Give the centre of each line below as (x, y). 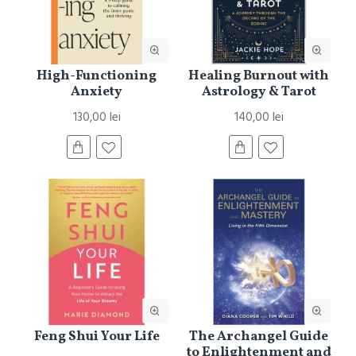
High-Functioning (97, 76)
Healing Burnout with (259, 76)
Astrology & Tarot (259, 92)
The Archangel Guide (259, 337)
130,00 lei (97, 118)
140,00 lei (259, 118)
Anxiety (97, 92)
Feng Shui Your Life (97, 337)
